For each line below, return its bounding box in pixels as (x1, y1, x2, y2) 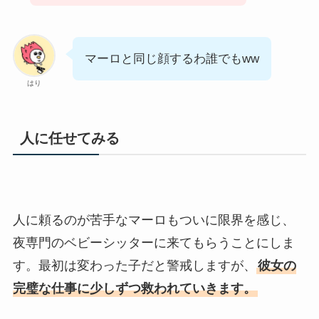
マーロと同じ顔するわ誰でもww (84, 52, 259, 66)
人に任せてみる (19, 130, 120, 147)
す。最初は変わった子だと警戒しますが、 (12, 258, 256, 273)
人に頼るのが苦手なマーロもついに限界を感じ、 (12, 213, 295, 228)
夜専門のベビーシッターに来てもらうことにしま (12, 236, 295, 251)
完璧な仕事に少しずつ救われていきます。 (12, 281, 256, 296)
